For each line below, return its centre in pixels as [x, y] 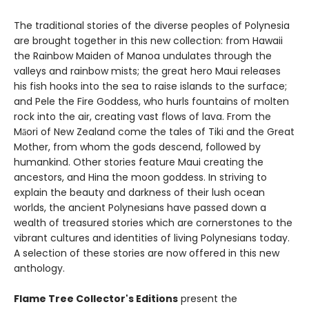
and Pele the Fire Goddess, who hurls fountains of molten [151, 101]
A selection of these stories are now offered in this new [147, 253]
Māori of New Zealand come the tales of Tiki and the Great [154, 131]
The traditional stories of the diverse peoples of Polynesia [152, 25]
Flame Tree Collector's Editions [96, 298]
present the [208, 298]
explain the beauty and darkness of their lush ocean [139, 192]
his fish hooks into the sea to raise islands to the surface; [150, 86]
